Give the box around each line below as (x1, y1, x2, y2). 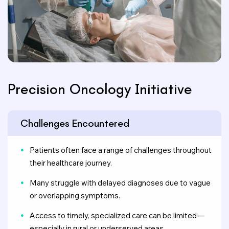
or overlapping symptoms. (30, 191, 120, 200)
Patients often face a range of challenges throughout (30, 145, 212, 155)
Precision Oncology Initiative (8, 81, 192, 98)
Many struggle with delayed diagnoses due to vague (30, 178, 211, 188)
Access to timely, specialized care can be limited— (30, 211, 204, 220)
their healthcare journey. (30, 158, 112, 168)
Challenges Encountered (20, 117, 129, 129)
